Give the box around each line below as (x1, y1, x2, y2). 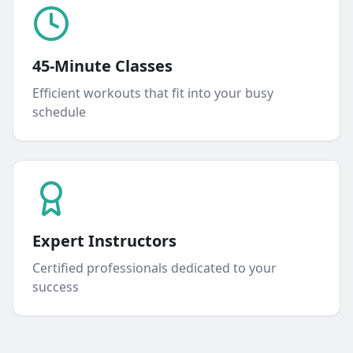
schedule (32, 103, 86, 121)
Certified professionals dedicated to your (32, 259, 277, 277)
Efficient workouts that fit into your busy (32, 84, 273, 102)
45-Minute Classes (32, 55, 173, 76)
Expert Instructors (32, 230, 176, 251)
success (32, 278, 79, 295)
